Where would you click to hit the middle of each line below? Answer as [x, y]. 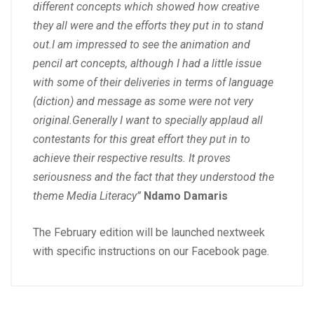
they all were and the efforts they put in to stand [148, 26]
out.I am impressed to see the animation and [142, 45]
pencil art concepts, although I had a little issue [147, 64]
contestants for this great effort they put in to [142, 139]
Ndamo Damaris [186, 196]
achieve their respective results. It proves [132, 158]
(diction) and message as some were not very [143, 102]
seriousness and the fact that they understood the [153, 177]
